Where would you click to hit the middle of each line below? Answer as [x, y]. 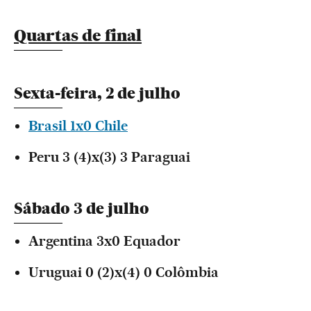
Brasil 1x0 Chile [78, 126]
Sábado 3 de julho [82, 209]
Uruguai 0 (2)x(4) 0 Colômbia [124, 272]
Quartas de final [78, 35]
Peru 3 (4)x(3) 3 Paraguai [109, 157]
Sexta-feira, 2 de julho [97, 93]
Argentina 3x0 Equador [104, 241]
